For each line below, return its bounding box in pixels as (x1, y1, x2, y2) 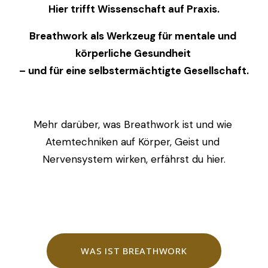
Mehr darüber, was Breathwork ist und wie (33, 117, 232, 131)
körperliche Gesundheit (75, 46, 193, 60)
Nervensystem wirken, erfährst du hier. (42, 152, 226, 166)
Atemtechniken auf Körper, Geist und (45, 135, 220, 148)
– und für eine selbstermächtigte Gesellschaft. (19, 63, 249, 77)
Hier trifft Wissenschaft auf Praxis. (48, 2, 220, 16)
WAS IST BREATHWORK (81, 245, 187, 257)
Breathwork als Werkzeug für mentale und (29, 29, 236, 42)
